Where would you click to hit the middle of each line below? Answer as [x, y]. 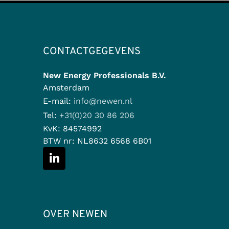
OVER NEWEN [75, 215]
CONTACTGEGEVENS [92, 52]
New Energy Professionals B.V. [105, 75]
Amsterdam [66, 88]
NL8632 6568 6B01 [114, 141]
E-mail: [57, 101]
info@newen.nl [103, 101]
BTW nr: [60, 141]
